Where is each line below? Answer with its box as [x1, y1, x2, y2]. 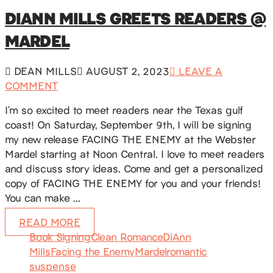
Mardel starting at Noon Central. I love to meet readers [5, 146, 264, 161]
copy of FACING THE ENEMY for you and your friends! [5, 175, 261, 191]
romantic [166, 244, 207, 259]
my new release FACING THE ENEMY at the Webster [5, 132, 256, 147]
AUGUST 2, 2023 [83, 63, 169, 79]
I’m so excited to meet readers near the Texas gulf [5, 102, 243, 118]
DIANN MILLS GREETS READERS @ [5, 6, 266, 29]
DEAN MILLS [11, 63, 77, 79]
